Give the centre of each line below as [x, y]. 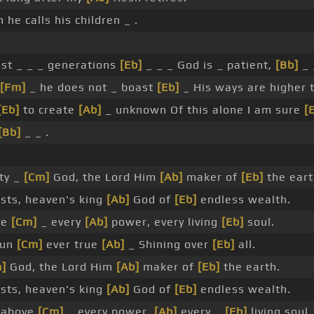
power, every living [165, 222]
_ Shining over [169, 245]
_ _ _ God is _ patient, [209, 65]
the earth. [250, 267]
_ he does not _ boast [91, 88]
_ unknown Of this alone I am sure [203, 110]
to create [49, 110]
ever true [72, 245]
